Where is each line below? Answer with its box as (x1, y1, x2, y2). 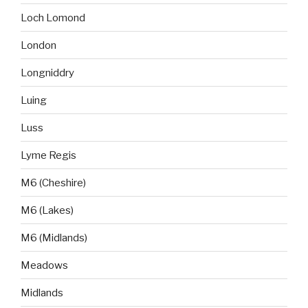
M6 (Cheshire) (21, 176, 86, 189)
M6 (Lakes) (21, 203, 74, 217)
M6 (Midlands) (21, 231, 87, 244)
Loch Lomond (21, 11, 85, 24)
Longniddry (21, 66, 74, 79)
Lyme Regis (21, 148, 76, 162)
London (21, 38, 56, 52)
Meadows (21, 258, 68, 272)
